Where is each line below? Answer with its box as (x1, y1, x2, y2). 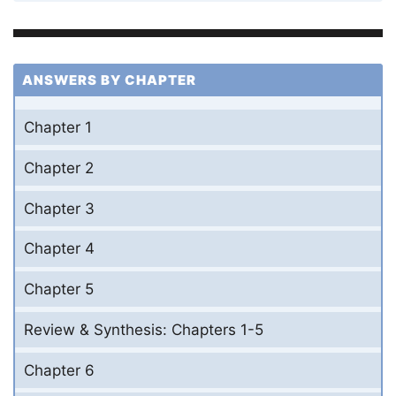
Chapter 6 (24, 361, 95, 379)
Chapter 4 (24, 240, 95, 258)
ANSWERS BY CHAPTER (22, 71, 196, 88)
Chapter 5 (24, 280, 94, 299)
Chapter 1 (24, 118, 92, 137)
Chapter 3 (24, 199, 95, 217)
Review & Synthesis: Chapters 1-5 (24, 320, 263, 339)
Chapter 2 (24, 158, 94, 177)
